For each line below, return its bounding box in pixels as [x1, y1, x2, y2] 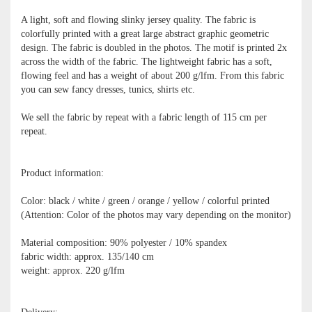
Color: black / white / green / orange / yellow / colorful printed [21, 195, 270, 206]
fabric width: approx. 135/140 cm [21, 251, 154, 262]
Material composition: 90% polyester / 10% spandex [21, 237, 227, 248]
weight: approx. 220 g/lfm [21, 265, 125, 276]
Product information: [21, 167, 104, 178]
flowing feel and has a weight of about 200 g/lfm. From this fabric [21, 70, 284, 81]
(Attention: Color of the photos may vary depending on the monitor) [21, 209, 291, 220]
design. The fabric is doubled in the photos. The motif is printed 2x [21, 42, 287, 53]
